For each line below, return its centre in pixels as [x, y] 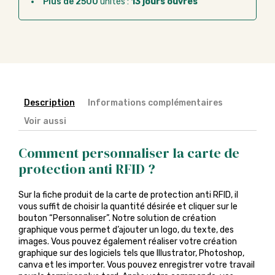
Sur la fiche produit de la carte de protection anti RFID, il [128, 195]
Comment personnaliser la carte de [129, 153]
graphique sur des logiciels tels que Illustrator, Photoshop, [131, 253]
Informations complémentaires [155, 103]
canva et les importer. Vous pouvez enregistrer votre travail [137, 265]
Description [49, 103]
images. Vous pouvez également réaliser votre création [128, 242]
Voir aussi [45, 122]
